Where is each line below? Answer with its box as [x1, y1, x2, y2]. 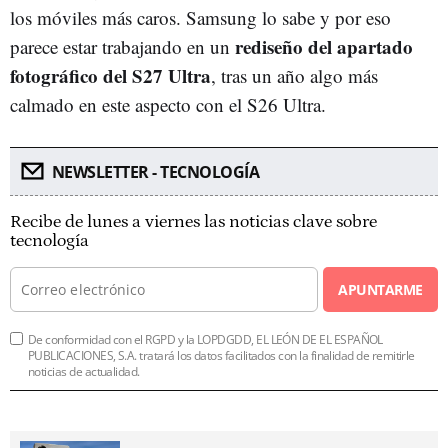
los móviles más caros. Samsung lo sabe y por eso [10, 4, 391, 30]
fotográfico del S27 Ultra [10, 61, 211, 89]
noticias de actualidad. [28, 362, 140, 380]
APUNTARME [338, 279, 423, 299]
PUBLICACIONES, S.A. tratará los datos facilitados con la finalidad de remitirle [28, 346, 415, 364]
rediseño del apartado [235, 32, 413, 60]
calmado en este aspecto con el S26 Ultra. [10, 91, 326, 117]
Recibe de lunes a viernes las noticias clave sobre [10, 211, 377, 232]
